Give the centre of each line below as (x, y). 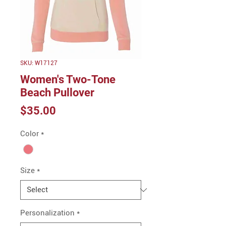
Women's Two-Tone (68, 79)
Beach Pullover (57, 93)
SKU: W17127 (39, 63)
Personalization (47, 213)
